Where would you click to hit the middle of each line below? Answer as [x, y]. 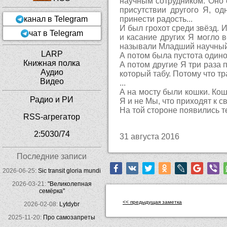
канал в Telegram [56, 19]
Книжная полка [52, 63]
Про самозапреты [69, 217]
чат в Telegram [56, 33]
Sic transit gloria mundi [70, 171]
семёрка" [52, 191]
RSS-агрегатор [52, 117]
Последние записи [52, 156]
